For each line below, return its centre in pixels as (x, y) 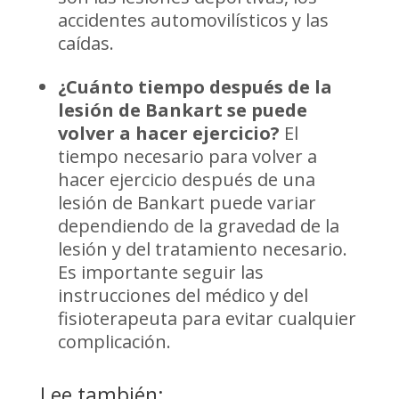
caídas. (85, 43)
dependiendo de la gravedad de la (198, 225)
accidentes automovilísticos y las (193, 20)
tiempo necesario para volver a (187, 156)
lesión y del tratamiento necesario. (202, 248)
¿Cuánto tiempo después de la (195, 86)
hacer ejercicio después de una (186, 179)
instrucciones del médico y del (183, 295)
